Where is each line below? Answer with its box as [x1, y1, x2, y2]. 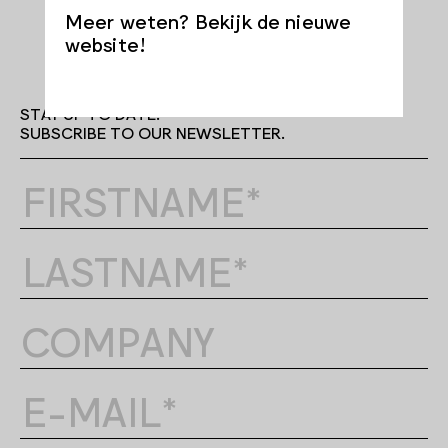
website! [64, 31, 147, 56]
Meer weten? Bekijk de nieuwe [64, 8, 352, 33]
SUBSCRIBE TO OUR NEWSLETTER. [20, 121, 285, 142]
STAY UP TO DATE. [20, 102, 160, 123]
